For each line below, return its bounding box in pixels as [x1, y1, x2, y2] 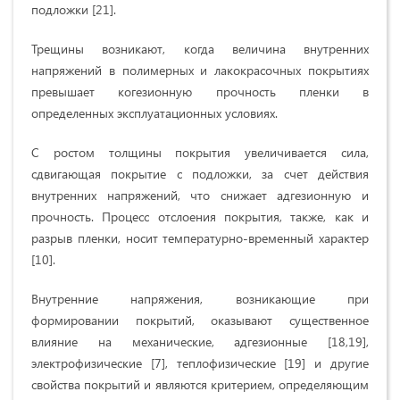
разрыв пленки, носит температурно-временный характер [31, 229, 369, 247]
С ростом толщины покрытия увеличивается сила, [31, 144, 369, 162]
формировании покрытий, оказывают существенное [31, 312, 369, 329]
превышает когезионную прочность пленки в [31, 83, 369, 101]
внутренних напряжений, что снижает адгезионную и [31, 187, 369, 204]
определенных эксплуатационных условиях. [31, 104, 278, 122]
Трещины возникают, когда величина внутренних [31, 40, 369, 58]
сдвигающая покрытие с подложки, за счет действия [31, 165, 369, 183]
